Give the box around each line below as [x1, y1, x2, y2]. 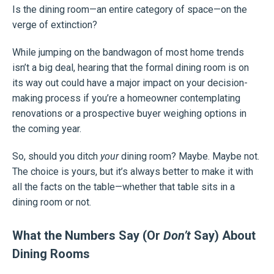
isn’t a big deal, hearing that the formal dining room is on [12, 62, 249, 74]
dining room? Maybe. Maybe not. [119, 150, 259, 163]
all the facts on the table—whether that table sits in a [12, 181, 235, 193]
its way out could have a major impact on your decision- [12, 77, 248, 89]
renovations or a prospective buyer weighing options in [12, 108, 246, 120]
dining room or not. [12, 196, 91, 209]
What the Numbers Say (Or [12, 228, 163, 243]
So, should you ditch [12, 150, 100, 163]
